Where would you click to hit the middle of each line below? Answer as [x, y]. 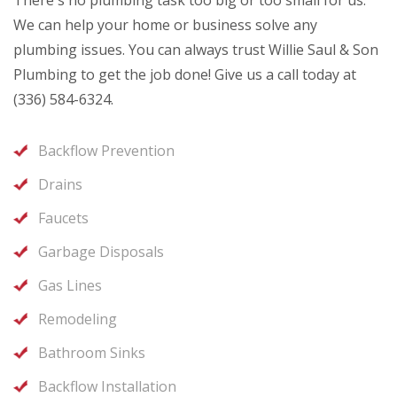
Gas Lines [70, 286]
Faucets [63, 218]
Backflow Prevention [106, 151]
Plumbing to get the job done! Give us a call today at [185, 75]
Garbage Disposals [101, 252]
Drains [60, 185]
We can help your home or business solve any [165, 25]
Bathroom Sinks [92, 353]
